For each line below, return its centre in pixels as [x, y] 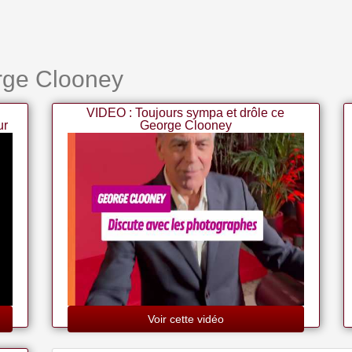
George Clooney [185, 125]
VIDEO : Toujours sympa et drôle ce [186, 113]
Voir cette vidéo [185, 319]
